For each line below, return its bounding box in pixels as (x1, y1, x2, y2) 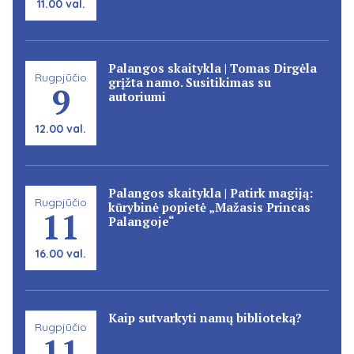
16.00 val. (36, 246, 86, 261)
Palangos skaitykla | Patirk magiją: (108, 184, 313, 201)
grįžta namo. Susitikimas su (108, 73, 271, 90)
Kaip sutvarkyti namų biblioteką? (108, 309, 302, 326)
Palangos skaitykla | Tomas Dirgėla (108, 59, 317, 76)
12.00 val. (36, 121, 86, 136)
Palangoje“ (108, 213, 175, 229)
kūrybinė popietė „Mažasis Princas (108, 198, 311, 215)
